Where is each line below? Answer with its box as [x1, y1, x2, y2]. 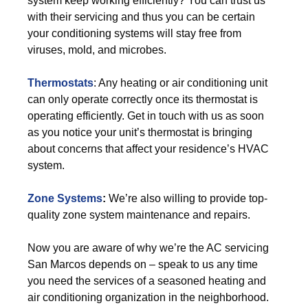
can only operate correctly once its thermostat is [27, 93, 258, 105]
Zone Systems [27, 192, 102, 204]
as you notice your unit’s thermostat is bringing [27, 126, 252, 138]
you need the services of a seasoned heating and [27, 275, 266, 287]
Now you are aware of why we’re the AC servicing [27, 242, 269, 254]
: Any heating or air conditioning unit [93, 77, 267, 89]
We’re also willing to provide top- [106, 192, 267, 204]
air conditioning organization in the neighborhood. [27, 291, 269, 303]
